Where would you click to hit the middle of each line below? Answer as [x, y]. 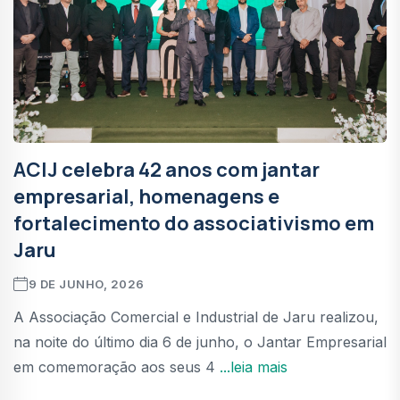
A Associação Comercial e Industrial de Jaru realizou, [196, 317]
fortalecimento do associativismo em [194, 223]
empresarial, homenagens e [146, 196]
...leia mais [254, 367]
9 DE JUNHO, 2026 [86, 283]
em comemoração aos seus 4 [117, 367]
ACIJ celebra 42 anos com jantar [167, 169]
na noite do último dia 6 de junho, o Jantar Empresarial [200, 342]
